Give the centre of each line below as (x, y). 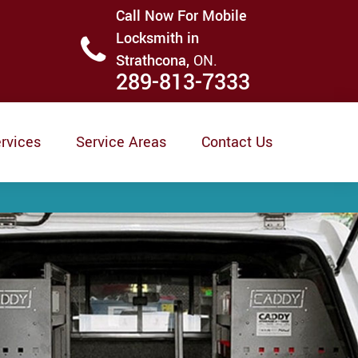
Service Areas (121, 142)
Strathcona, (155, 61)
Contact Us (237, 142)
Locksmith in (157, 38)
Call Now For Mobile (181, 16)
